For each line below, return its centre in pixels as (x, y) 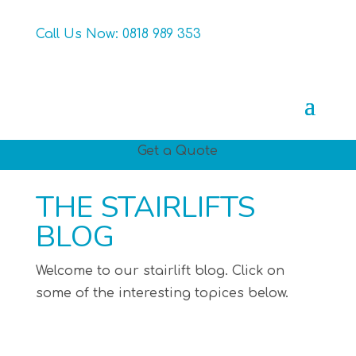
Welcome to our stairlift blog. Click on (160, 271)
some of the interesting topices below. (164, 293)
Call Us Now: (79, 34)
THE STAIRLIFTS (145, 207)
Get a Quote (178, 151)
